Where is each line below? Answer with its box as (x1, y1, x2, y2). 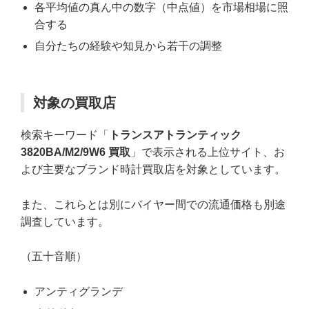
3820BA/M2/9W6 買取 (21, 146, 130, 159)
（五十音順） (21, 250, 87, 263)
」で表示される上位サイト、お (130, 146, 285, 159)
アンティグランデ (34, 286, 123, 297)
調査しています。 (21, 215, 109, 228)
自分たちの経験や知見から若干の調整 (34, 40, 222, 52)
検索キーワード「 (21, 129, 109, 141)
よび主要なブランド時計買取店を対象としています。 (21, 163, 286, 176)
